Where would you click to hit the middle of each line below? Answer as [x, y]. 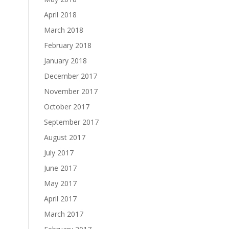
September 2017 [71, 122]
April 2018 [60, 15]
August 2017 [64, 137]
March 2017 [63, 214]
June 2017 [60, 168]
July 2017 [59, 153]
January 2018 [65, 61]
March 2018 [63, 30]
